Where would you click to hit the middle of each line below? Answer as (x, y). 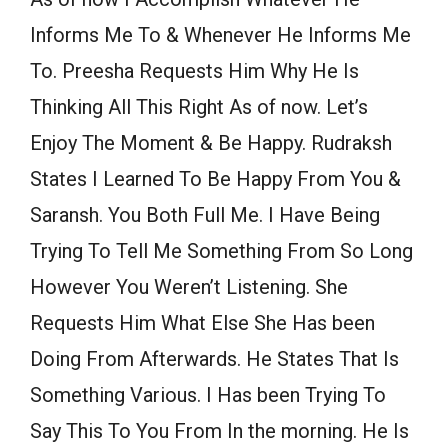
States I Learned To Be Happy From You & (215, 179)
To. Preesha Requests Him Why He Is (194, 71)
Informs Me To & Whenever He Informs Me (220, 35)
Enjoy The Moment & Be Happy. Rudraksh (211, 143)
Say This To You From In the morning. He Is (219, 431)
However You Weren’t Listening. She (189, 287)
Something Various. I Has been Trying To (208, 395)
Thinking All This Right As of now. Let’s (199, 107)
